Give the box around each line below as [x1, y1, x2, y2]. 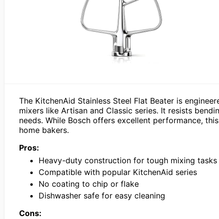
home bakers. [19, 125, 69, 135]
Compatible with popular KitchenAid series [39, 167, 197, 177]
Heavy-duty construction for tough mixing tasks [39, 155, 217, 165]
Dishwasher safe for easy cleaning [39, 190, 165, 200]
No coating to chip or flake [39, 178, 139, 189]
